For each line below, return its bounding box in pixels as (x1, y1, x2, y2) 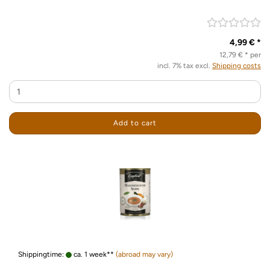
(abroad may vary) (116, 250, 173, 259)
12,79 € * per (219, 51, 261, 59)
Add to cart (113, 119, 157, 127)
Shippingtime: (18, 250, 66, 259)
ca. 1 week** (72, 250, 114, 259)
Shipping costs (212, 61, 261, 70)
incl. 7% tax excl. (157, 61, 212, 70)
